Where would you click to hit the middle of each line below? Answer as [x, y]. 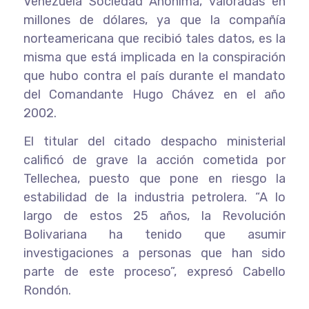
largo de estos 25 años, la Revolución [154, 216]
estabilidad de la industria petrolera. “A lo [154, 197]
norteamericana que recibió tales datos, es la [154, 38]
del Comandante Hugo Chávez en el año [154, 94]
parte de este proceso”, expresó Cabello [154, 271]
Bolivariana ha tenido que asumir [154, 234]
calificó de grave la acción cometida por [154, 160]
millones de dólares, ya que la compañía [154, 20]
